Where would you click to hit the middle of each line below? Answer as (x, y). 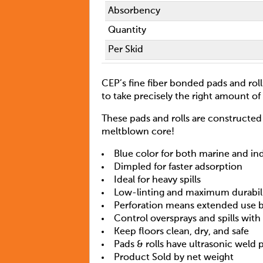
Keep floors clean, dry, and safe (181, 232)
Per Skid (126, 50)
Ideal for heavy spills (157, 180)
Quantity (127, 30)
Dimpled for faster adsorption (178, 167)
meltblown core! (138, 132)
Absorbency (138, 11)
